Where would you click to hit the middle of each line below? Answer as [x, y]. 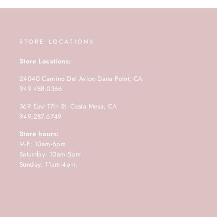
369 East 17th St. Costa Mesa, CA [68, 106]
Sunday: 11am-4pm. [49, 164]
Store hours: [39, 134]
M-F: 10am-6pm [44, 144]
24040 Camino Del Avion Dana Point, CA [81, 79]
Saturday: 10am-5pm [51, 154]
